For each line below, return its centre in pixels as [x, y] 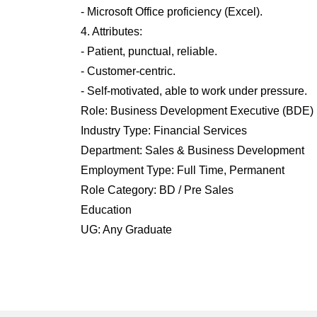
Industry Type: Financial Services [163, 131]
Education [106, 210]
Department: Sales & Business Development [192, 150]
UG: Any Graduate [126, 230]
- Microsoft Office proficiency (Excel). [171, 12]
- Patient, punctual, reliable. [149, 51]
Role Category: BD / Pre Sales [157, 190]
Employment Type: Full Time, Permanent [182, 170]
